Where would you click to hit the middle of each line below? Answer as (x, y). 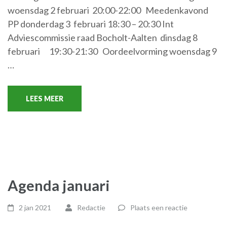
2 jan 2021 (35, 207)
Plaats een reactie (159, 207)
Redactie (91, 207)
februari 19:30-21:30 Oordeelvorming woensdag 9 (112, 51)
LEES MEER (45, 98)
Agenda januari (59, 185)
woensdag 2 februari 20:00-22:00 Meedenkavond (108, 10)
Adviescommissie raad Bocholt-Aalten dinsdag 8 (103, 37)
